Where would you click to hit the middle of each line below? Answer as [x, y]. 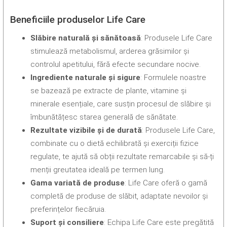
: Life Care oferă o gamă [166, 183]
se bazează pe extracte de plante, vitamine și [109, 91]
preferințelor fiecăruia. [68, 210]
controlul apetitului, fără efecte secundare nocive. [116, 65]
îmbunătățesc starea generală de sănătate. [104, 117]
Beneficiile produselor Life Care [78, 19]
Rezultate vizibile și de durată [86, 130]
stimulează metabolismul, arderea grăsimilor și [110, 51]
